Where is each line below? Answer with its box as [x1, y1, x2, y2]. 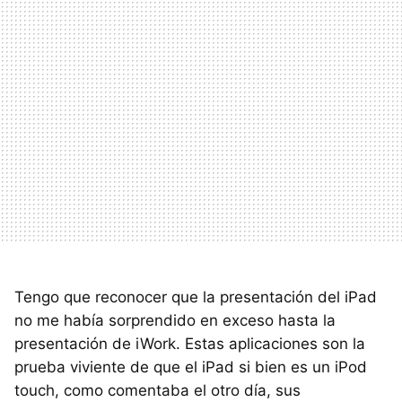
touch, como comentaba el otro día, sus [14, 381, 301, 400]
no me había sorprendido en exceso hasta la [14, 311, 336, 330]
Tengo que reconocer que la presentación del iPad [14, 288, 377, 307]
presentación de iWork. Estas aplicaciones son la [14, 335, 365, 354]
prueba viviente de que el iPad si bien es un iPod [14, 358, 367, 377]
